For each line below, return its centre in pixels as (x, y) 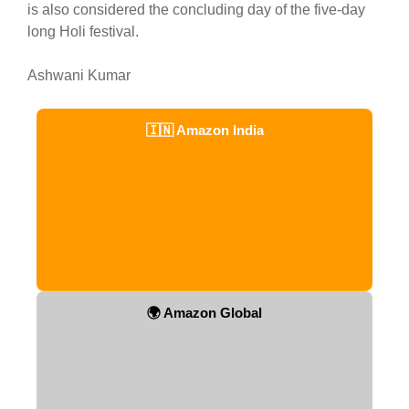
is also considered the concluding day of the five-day (196, 10)
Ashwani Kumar (79, 75)
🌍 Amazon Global (204, 313)
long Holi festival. (83, 31)
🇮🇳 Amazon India (204, 130)
